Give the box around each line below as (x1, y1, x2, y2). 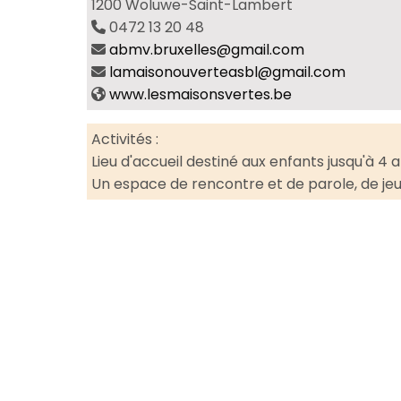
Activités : (91, 128, 159, 149)
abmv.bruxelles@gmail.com (109, 38, 304, 60)
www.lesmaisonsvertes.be (109, 83, 292, 105)
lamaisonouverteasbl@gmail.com (109, 61, 346, 82)
